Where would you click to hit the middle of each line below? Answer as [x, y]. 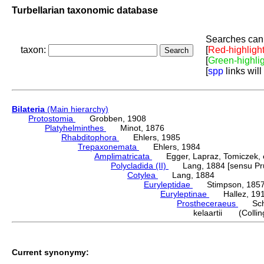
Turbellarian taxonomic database [85, 10]
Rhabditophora [90, 138]
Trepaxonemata [108, 147]
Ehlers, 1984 [170, 147]
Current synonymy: [50, 252]
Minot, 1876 [135, 128]
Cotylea [143, 175]
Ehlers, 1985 [150, 138]
